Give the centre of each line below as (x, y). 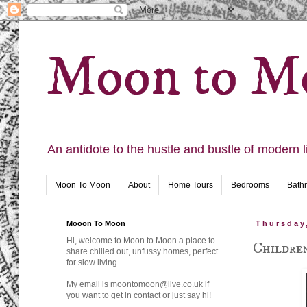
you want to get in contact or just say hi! (139, 296)
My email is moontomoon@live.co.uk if (138, 285)
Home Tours (191, 185)
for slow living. (93, 263)
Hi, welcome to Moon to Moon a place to (141, 241)
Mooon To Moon (96, 224)
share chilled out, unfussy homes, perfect (142, 252)
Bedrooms (250, 185)
